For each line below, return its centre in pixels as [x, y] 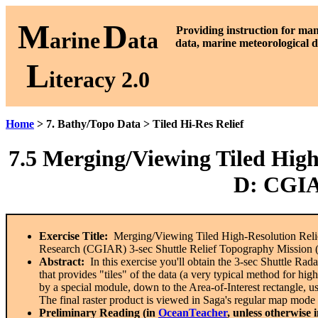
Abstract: [62, 261]
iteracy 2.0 [99, 79]
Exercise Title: [73, 236]
